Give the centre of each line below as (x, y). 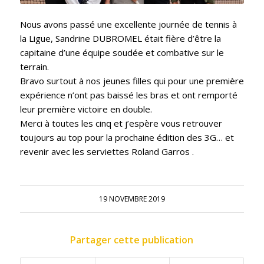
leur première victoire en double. (86, 109)
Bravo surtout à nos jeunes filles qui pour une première (132, 81)
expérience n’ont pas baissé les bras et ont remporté (128, 95)
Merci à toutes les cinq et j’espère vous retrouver (121, 123)
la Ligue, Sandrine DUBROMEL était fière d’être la (120, 39)
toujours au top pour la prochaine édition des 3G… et (127, 138)
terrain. (34, 67)
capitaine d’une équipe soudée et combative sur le (122, 53)
